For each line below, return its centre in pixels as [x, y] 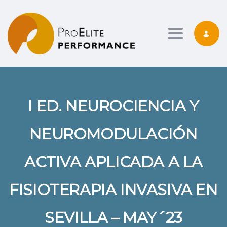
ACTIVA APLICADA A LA [113, 162]
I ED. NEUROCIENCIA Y [113, 106]
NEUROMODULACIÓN [113, 134]
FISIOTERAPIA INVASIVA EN [113, 190]
